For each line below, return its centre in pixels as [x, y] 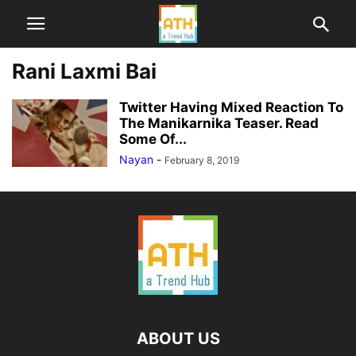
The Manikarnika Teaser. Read [219, 123]
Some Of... [153, 139]
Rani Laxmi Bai [84, 71]
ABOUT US [178, 339]
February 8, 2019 [202, 160]
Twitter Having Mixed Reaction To [231, 107]
